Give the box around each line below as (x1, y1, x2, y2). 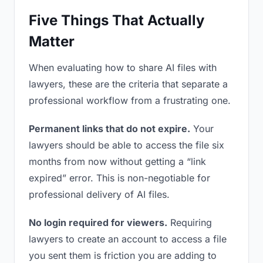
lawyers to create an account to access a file (29, 233, 227, 245)
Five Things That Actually (29, 12, 204, 29)
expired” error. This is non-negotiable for (29, 172, 210, 184)
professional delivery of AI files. (29, 188, 170, 200)
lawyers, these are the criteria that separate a (29, 78, 228, 90)
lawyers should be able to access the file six (29, 139, 224, 151)
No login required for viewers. (29, 217, 167, 228)
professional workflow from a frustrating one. (29, 95, 231, 106)
